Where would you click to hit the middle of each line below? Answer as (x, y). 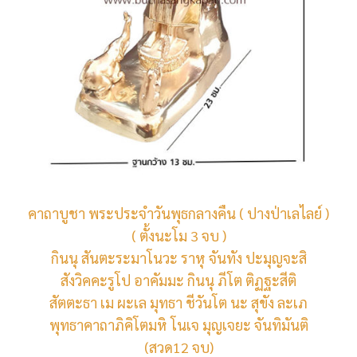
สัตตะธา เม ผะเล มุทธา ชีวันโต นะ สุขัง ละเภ (178, 303)
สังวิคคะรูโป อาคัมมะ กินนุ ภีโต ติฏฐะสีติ (178, 280)
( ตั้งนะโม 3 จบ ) (178, 236)
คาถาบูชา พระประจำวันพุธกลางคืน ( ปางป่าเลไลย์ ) (178, 214)
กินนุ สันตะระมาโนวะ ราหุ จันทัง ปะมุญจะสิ (178, 258)
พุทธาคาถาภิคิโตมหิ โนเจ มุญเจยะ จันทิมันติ (178, 325)
